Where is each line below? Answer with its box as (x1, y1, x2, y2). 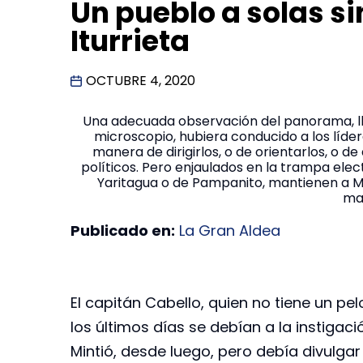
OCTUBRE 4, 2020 (86, 71, 195, 91)
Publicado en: (70, 220, 175, 241)
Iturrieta (70, 21, 190, 62)
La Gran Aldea (179, 220, 280, 241)
